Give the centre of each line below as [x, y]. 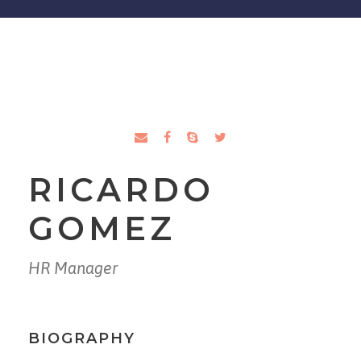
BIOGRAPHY [82, 339]
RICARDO [121, 190]
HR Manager [73, 268]
